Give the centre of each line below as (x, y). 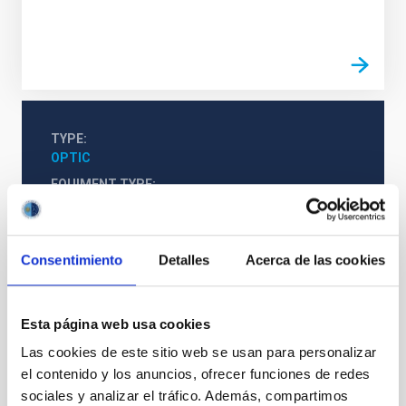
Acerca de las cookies (315, 259)
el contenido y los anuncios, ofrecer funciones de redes (196, 374)
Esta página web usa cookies (116, 324)
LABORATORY (92, 203)
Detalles (184, 259)
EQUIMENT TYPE (101, 184)
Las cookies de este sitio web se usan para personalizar (199, 353)
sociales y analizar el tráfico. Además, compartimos (185, 396)
